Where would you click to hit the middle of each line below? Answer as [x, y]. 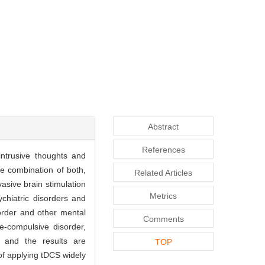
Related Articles [163, 172]
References [163, 149]
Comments [163, 219]
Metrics [163, 195]
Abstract [163, 126]
